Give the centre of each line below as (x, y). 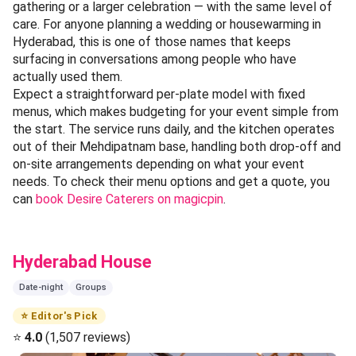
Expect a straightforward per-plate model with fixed (159, 94)
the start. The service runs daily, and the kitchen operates (174, 129)
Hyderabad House (82, 261)
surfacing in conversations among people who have (155, 59)
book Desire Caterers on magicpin (130, 199)
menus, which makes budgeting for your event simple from (176, 111)
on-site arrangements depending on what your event (159, 164)
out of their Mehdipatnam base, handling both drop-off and (177, 146)
